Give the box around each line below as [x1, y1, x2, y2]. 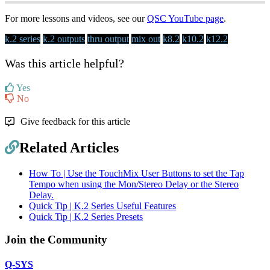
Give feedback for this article [20, 116, 130, 127]
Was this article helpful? [5, 56, 124, 70]
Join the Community [5, 233, 107, 246]
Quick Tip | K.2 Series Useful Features [29, 200, 176, 211]
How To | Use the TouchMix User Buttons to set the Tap [29, 168, 244, 178]
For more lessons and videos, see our [5, 13, 147, 24]
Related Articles [19, 139, 119, 155]
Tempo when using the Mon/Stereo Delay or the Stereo [29, 178, 239, 189]
